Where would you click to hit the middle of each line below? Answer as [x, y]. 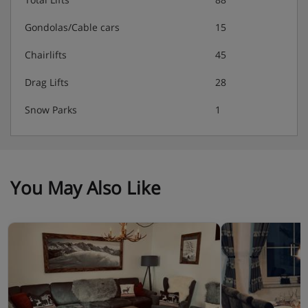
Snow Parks [51, 110]
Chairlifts [46, 55]
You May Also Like [86, 188]
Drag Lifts [47, 82]
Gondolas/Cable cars [72, 27]
